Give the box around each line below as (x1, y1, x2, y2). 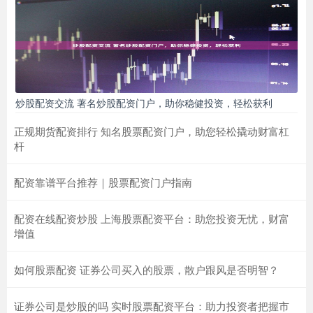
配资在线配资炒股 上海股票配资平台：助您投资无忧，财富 (14, 210, 289, 226)
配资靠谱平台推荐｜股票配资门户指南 (14, 174, 192, 189)
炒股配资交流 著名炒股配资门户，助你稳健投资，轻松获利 (15, 95, 272, 110)
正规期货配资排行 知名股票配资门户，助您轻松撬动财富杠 (14, 123, 289, 138)
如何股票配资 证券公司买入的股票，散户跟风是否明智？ (14, 261, 279, 277)
